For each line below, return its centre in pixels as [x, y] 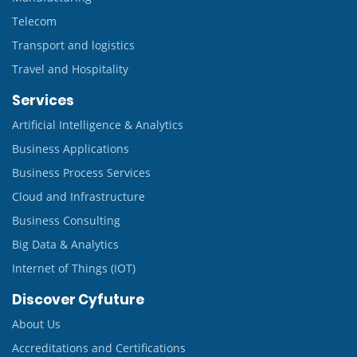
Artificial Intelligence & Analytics [98, 125]
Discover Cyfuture [78, 300]
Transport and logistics [73, 45]
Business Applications [71, 149]
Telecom [34, 21]
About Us [36, 324]
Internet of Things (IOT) [74, 268]
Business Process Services [81, 173]
